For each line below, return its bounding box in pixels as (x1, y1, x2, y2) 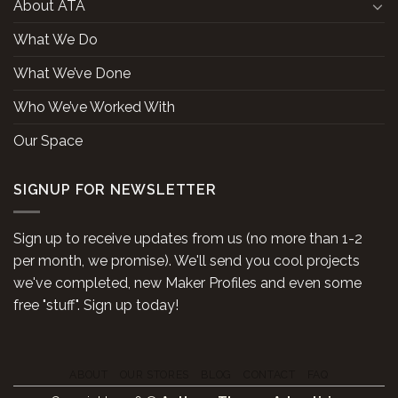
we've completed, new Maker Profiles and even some (13, 274, 362, 291)
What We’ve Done (13, 65, 131, 83)
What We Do (13, 31, 98, 49)
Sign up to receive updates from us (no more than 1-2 (13, 229, 362, 247)
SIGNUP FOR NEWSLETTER (13, 181, 217, 199)
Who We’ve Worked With (13, 99, 175, 116)
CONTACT (243, 368, 296, 382)
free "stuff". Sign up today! (13, 296, 179, 314)
